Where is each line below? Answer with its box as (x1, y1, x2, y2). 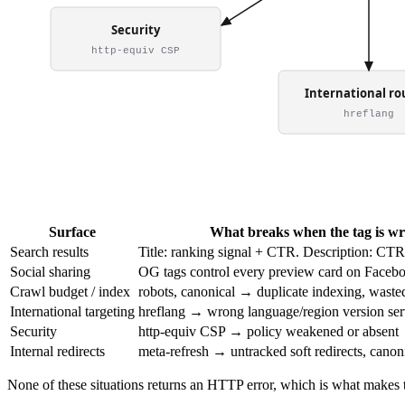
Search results (10, 243, 89, 259)
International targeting (10, 303, 135, 319)
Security (10, 323, 57, 339)
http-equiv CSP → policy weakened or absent (138, 323, 399, 339)
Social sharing (10, 263, 90, 279)
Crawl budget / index (10, 283, 130, 299)
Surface (49, 223, 96, 240)
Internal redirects (10, 343, 105, 359)
